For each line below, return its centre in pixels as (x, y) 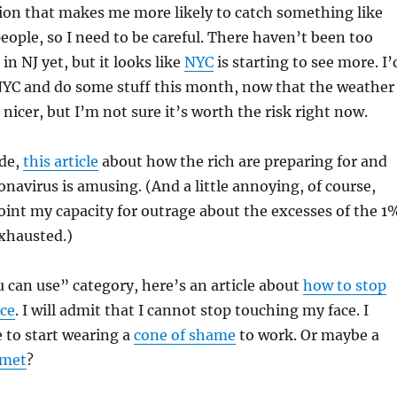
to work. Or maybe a (307, 335)
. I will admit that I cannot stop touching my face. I (191, 310)
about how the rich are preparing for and (242, 161)
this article (60, 161)
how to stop (344, 285)
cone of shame (184, 335)
